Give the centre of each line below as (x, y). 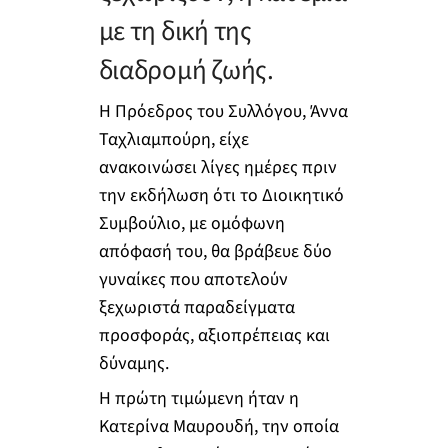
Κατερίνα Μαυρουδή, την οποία (218, 427)
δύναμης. (133, 363)
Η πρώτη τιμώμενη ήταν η (198, 399)
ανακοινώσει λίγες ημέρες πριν (217, 167)
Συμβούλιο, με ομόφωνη (191, 223)
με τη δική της (175, 32)
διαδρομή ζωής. (186, 71)
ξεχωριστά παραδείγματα (196, 307)
